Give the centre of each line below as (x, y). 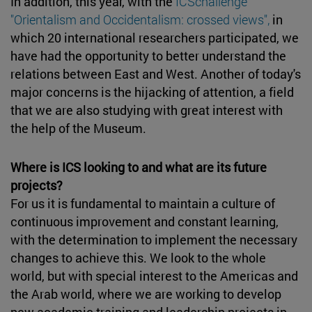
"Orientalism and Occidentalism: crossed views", (140, 19)
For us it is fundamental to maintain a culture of (143, 203)
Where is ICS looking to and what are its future (139, 167)
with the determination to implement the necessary (154, 239)
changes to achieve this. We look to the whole (138, 257)
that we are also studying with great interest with (147, 110)
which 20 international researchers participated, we (155, 37)
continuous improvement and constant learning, (145, 221)
